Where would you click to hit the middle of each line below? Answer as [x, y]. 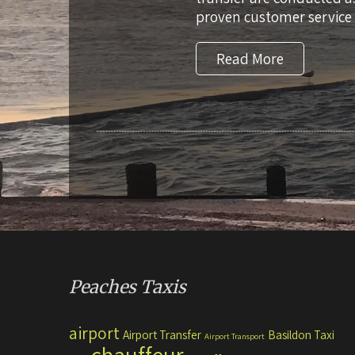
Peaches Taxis [128, 287]
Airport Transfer [162, 334]
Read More [250, 59]
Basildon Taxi [301, 334]
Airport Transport [235, 336]
